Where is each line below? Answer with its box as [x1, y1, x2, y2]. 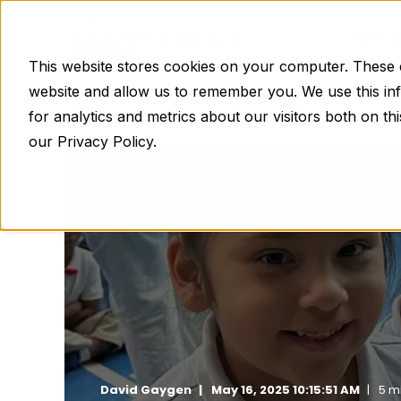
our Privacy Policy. [29, 132, 157, 150]
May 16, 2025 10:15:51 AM [211, 381, 360, 398]
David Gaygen [100, 381, 192, 398]
